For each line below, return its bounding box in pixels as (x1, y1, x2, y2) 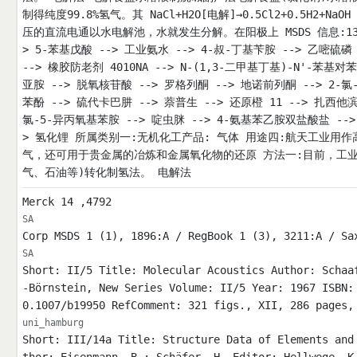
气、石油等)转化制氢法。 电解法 (22, 166, 191, 179)
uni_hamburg (22, 317, 84, 329)
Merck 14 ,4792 (22, 195, 112, 209)
